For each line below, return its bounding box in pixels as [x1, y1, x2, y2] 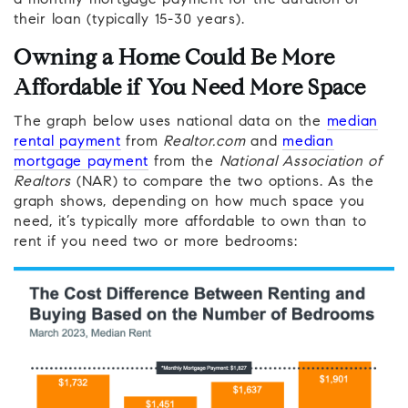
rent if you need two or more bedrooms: [14, 235, 298, 250]
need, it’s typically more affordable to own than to [14, 215, 367, 230]
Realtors [14, 175, 71, 190]
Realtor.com [163, 135, 246, 150]
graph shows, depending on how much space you [14, 195, 365, 210]
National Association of [219, 155, 382, 170]
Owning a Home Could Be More [14, 48, 335, 71]
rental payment [14, 135, 121, 150]
